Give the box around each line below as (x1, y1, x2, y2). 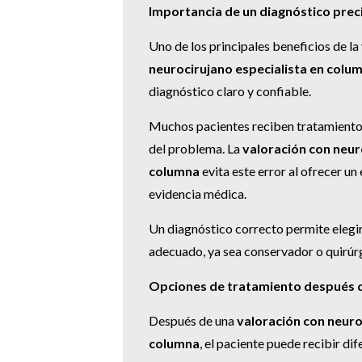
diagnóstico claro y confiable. (149, 83, 311, 99)
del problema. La (149, 141, 242, 157)
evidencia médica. (149, 186, 246, 202)
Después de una (149, 313, 237, 329)
